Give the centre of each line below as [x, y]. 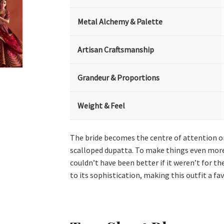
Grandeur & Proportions [119, 77]
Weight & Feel [101, 105]
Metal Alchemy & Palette [120, 21]
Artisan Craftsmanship [116, 49]
